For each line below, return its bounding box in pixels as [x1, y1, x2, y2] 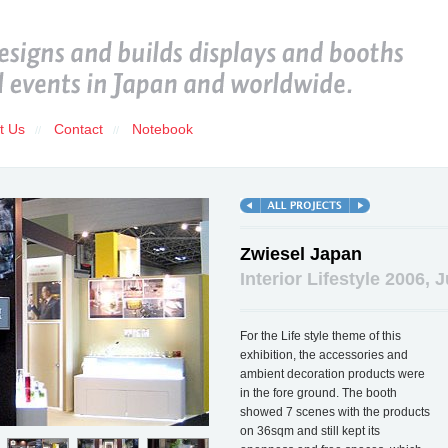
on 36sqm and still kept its [239, 423, 380, 438]
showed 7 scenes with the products [239, 404, 430, 419]
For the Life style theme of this [239, 328, 401, 343]
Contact [53, 121, 103, 137]
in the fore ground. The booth [239, 385, 397, 400]
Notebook [131, 121, 193, 137]
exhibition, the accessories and [239, 347, 408, 362]
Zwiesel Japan [239, 244, 362, 264]
